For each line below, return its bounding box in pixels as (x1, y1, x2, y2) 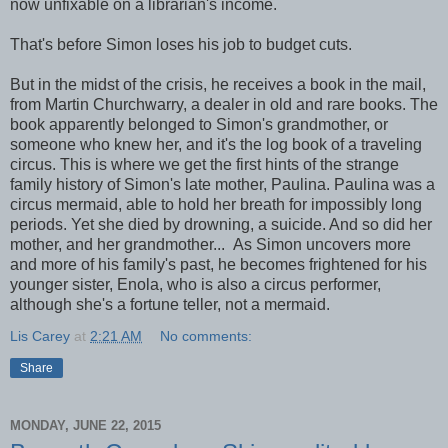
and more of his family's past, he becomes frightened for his (10, 256, 427, 274)
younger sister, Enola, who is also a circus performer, (10, 276, 381, 294)
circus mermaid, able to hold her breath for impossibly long (10, 196, 422, 214)
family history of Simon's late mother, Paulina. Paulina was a (10, 176, 435, 194)
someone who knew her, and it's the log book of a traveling (10, 136, 422, 154)
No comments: (160, 328, 253, 345)
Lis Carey (10, 328, 70, 345)
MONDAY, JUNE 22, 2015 (10, 417, 161, 433)
